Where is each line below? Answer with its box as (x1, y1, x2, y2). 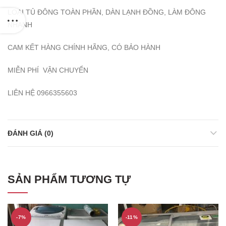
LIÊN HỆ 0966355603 (8, 89, 77, 97)
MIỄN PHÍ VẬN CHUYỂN (8, 66, 88, 75)
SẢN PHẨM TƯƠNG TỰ (8, 173, 131, 186)
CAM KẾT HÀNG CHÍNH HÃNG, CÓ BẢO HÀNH (8, 43, 160, 52)
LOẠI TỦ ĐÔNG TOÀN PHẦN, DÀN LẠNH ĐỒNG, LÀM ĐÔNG (8, 8, 206, 17)
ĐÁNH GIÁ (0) (8, 129, 53, 138)
